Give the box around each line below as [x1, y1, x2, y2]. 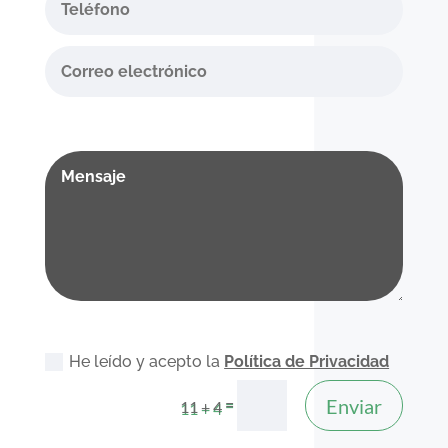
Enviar [326, 393, 383, 418]
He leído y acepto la [69, 351, 225, 371]
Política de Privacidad [224, 351, 390, 371]
